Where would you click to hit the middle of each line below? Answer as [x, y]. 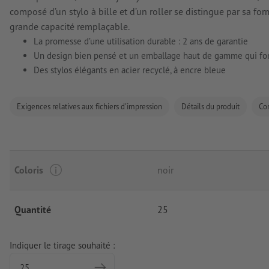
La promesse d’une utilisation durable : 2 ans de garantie [141, 41]
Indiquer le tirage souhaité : [62, 246]
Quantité [33, 210]
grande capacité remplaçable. [70, 27]
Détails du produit [210, 106]
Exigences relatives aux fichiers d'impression [89, 106]
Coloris [29, 170]
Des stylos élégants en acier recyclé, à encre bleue [130, 70]
